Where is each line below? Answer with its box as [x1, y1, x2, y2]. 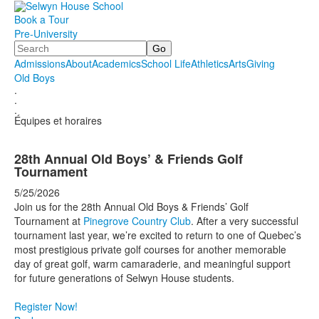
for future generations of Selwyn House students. [14, 271, 237, 286]
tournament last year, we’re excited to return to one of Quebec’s [14, 228, 301, 243]
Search [14, 38, 46, 53]
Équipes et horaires [14, 113, 102, 128]
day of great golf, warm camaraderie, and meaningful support [14, 256, 291, 271]
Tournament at [14, 214, 83, 229]
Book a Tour [14, 12, 69, 27]
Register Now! [14, 299, 78, 314]
